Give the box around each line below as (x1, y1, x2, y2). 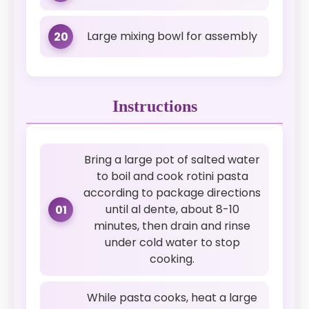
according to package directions (83, 185, 261, 201)
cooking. (150, 251, 195, 267)
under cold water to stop (104, 235, 240, 250)
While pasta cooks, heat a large (87, 290, 257, 306)
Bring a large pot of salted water (84, 152, 260, 168)
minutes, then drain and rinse (94, 218, 250, 234)
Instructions (112, 97, 197, 115)
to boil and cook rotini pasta (96, 168, 248, 184)
